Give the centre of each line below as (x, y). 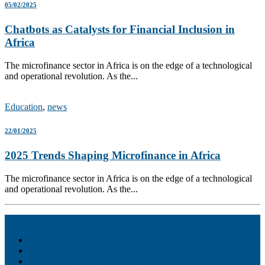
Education (24, 107)
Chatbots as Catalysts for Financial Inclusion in (120, 30)
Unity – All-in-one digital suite (85, 250)
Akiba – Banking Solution (77, 240)
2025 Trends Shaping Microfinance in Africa (113, 156)
